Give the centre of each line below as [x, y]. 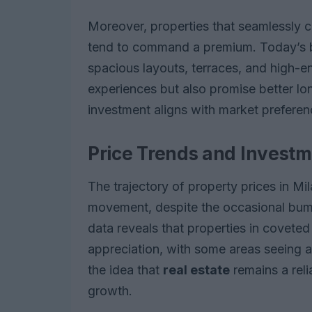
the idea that [125, 270]
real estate [196, 270]
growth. [110, 291]
